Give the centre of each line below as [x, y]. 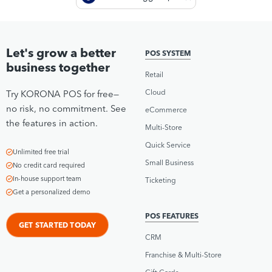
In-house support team [47, 178]
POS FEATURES [172, 216]
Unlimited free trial [41, 151]
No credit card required [49, 165]
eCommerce [166, 109]
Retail [154, 74]
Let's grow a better [61, 52]
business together [58, 67]
